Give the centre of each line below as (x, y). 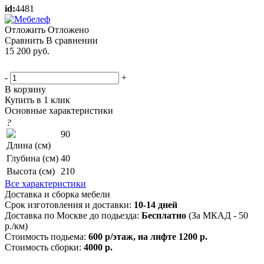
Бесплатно (164, 215)
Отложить (25, 29)
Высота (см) (31, 171)
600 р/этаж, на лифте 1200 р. (148, 236)
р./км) (16, 226)
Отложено (68, 29)
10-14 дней (156, 204)
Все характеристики (45, 183)
